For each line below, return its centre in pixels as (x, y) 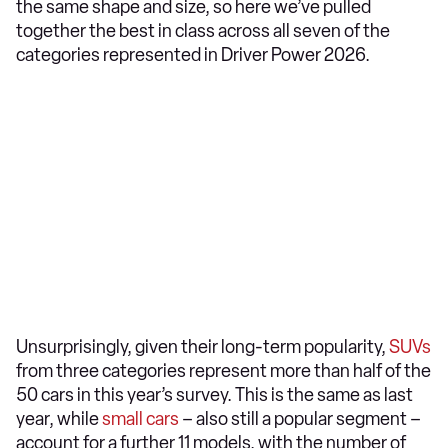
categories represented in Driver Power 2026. (194, 55)
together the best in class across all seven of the (203, 31)
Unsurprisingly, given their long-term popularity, (202, 347)
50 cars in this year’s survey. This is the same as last (214, 395)
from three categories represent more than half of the (223, 371)
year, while (59, 419)
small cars (140, 419)
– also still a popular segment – (300, 419)
